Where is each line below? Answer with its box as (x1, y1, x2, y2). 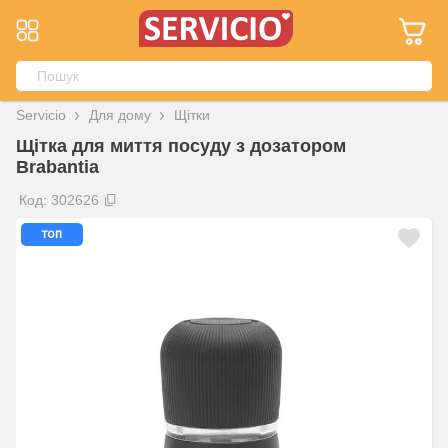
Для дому (89, 107, 151, 123)
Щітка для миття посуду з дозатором (16, 136, 346, 156)
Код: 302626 (19, 192, 99, 208)
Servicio (16, 107, 66, 123)
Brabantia (16, 157, 99, 177)
